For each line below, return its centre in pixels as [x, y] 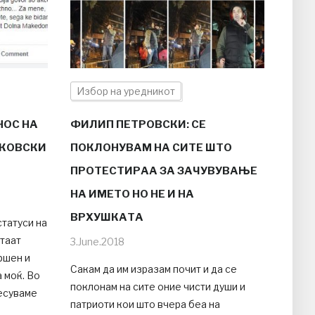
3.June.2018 [97, 242]
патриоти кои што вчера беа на [145, 304]
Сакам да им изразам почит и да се [153, 269]
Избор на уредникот [126, 91]
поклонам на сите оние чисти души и [157, 287]
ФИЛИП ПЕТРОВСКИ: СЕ [138, 125]
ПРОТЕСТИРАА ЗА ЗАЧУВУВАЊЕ [163, 171]
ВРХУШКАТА [107, 218]
